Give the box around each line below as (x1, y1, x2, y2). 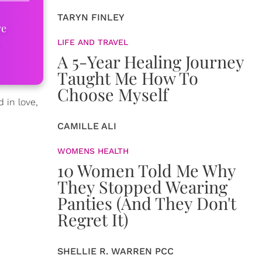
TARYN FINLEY (57, 12, 125, 23)
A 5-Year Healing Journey (57, 50, 244, 73)
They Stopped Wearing (57, 175, 227, 198)
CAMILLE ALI (57, 120, 116, 132)
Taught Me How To (57, 67, 198, 89)
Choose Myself (57, 83, 168, 105)
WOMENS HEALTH (57, 146, 129, 156)
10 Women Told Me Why (57, 159, 236, 181)
